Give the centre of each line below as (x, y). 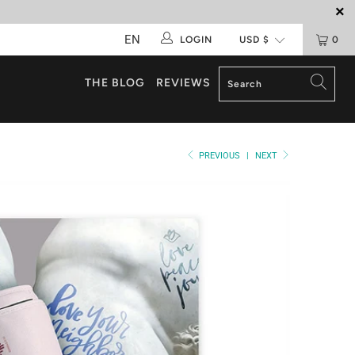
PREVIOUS (219, 155)
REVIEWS (183, 83)
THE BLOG (115, 83)
